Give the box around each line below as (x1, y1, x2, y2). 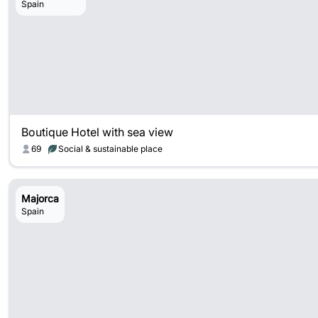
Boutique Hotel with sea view (21, 125, 173, 139)
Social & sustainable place (58, 143, 163, 154)
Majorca (21, 192, 59, 204)
